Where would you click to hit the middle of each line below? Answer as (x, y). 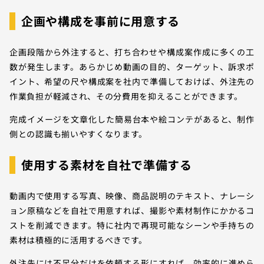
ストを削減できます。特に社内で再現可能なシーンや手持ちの (132, 225)
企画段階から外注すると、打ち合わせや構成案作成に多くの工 (132, 52)
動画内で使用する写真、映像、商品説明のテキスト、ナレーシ (132, 196)
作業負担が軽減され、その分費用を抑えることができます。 (126, 96)
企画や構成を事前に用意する (101, 21)
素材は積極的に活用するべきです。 (79, 240)
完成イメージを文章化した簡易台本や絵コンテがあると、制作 (132, 119)
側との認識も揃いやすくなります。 (79, 134)
